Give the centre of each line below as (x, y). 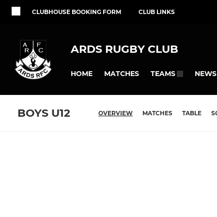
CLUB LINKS (157, 12)
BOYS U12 (44, 113)
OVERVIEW (116, 113)
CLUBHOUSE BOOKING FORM (77, 12)
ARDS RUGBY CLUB (124, 49)
